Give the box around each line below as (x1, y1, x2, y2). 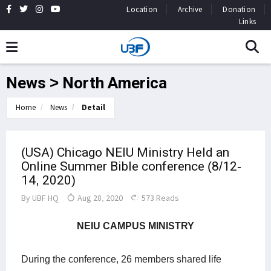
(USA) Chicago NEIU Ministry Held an (21, 145, 229, 160)
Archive (177, 4, 203, 15)
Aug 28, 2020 (76, 192, 123, 203)
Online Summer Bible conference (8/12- (21, 159, 241, 174)
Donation (223, 4, 255, 15)
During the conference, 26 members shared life (21, 254, 221, 264)
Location (126, 4, 157, 15)
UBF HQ (32, 192, 59, 203)
